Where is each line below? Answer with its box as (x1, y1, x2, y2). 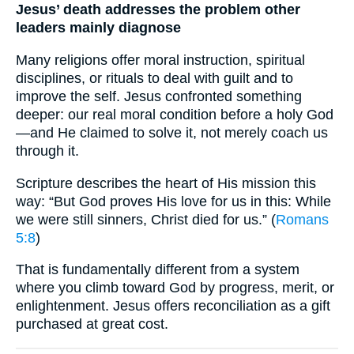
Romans (276, 211, 329, 228)
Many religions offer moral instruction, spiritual (16, 52, 305, 69)
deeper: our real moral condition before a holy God (16, 107, 333, 123)
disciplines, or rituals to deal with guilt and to (16, 70, 293, 87)
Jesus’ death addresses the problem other (16, 2, 300, 18)
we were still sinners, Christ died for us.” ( (16, 211, 276, 228)
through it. (16, 143, 79, 160)
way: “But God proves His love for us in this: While (16, 193, 331, 209)
